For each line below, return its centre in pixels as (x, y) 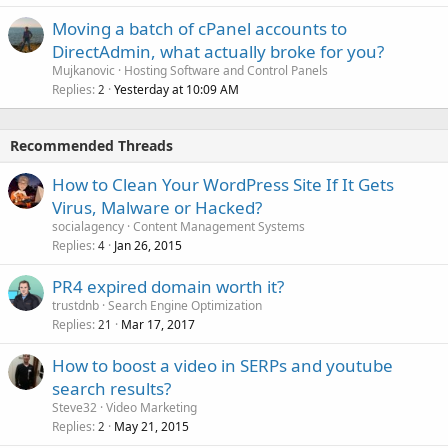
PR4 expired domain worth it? (168, 286)
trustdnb (75, 305)
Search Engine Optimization (185, 305)
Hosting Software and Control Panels (226, 70)
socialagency (88, 226)
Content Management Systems (219, 226)
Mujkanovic (83, 70)
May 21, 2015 (151, 426)
